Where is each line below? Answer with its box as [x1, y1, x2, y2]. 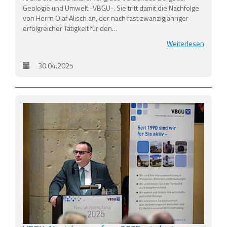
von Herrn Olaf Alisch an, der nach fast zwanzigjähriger [23, 13, 188, 24]
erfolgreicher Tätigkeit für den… [23, 23, 118, 34]
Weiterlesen [167, 38, 204, 49]
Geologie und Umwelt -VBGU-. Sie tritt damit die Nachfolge [23, 3, 199, 14]
